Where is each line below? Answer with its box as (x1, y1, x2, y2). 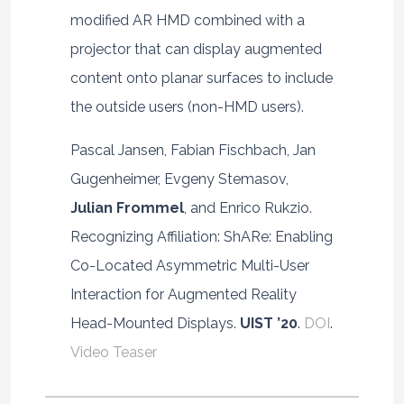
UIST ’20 (239, 315, 298, 333)
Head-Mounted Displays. (69, 315, 240, 333)
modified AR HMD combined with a (69, 12, 305, 30)
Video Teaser (69, 344, 157, 362)
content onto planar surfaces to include (69, 69, 333, 87)
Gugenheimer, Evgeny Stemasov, (69, 170, 289, 188)
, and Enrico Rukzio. (183, 199, 312, 217)
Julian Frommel (69, 199, 184, 217)
